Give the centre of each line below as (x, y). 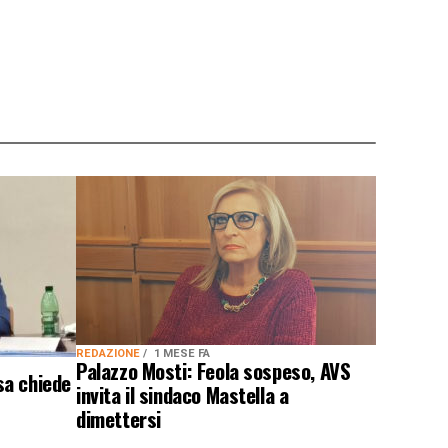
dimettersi (118, 418)
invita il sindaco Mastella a (182, 394)
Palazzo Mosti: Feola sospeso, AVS (213, 370)
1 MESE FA (182, 353)
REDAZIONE (109, 353)
